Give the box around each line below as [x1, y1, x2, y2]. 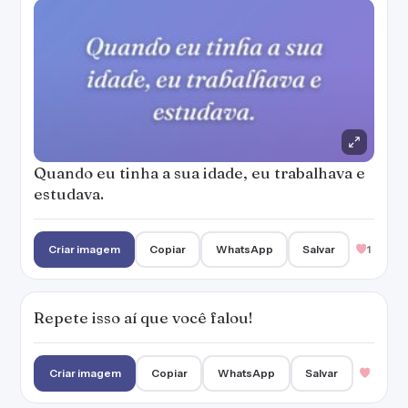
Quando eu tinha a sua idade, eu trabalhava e [34, 163, 365, 182]
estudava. [34, 184, 104, 203]
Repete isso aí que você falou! [34, 308, 253, 327]
